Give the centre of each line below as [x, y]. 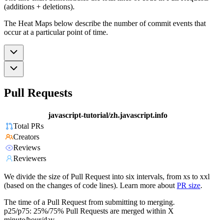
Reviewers [30, 159]
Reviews [27, 148]
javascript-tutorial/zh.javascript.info [108, 115]
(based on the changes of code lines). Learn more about [89, 186]
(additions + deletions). [39, 6]
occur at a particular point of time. [56, 32]
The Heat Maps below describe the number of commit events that [105, 23]
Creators [26, 137]
